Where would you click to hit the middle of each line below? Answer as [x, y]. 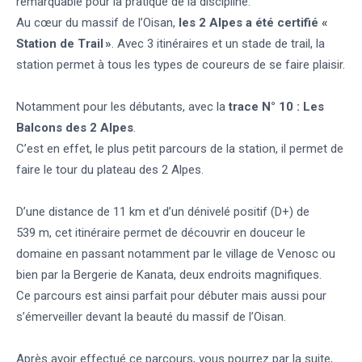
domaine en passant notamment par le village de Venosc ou [176, 254]
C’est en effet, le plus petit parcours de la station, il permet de [180, 149]
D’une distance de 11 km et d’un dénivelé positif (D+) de [163, 212]
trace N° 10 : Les [276, 107]
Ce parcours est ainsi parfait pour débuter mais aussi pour [171, 296]
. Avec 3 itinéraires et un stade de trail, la [218, 44]
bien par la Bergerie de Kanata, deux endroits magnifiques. [169, 275]
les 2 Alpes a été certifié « [254, 23]
